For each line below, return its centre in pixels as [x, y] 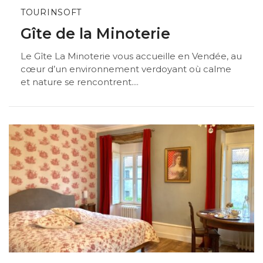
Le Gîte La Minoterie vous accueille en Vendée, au [131, 56]
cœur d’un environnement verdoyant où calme [126, 69]
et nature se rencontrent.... [80, 82]
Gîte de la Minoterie [95, 33]
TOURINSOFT [51, 13]
